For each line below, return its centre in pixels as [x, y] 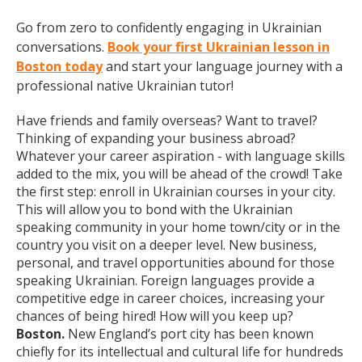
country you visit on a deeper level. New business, [166, 245]
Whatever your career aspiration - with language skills [181, 156]
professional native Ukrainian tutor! [125, 86]
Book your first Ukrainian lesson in [219, 47]
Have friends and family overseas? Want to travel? [167, 120]
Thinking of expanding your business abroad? [156, 138]
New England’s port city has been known [189, 334]
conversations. [62, 47]
